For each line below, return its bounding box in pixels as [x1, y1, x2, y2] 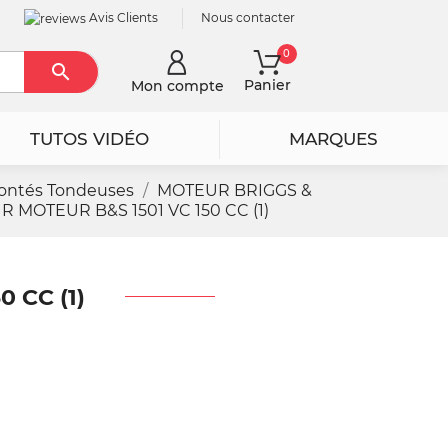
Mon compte [130, 77, 224, 94]
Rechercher [59, 70, 154, 90]
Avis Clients [88, 10, 158, 25]
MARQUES [289, 129, 379, 150]
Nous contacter [201, 10, 296, 26]
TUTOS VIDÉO [29, 129, 149, 150]
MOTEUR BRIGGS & [157, 181, 313, 201]
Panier [243, 76, 291, 93]
